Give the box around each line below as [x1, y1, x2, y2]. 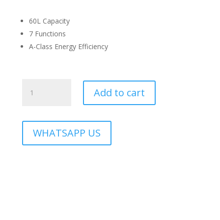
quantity [21, 113, 47, 123]
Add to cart [93, 85, 145, 99]
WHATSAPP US [32, 126, 101, 139]
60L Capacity [28, 16, 70, 26]
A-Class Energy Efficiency [28, 42, 108, 51]
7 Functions [28, 29, 66, 38]
